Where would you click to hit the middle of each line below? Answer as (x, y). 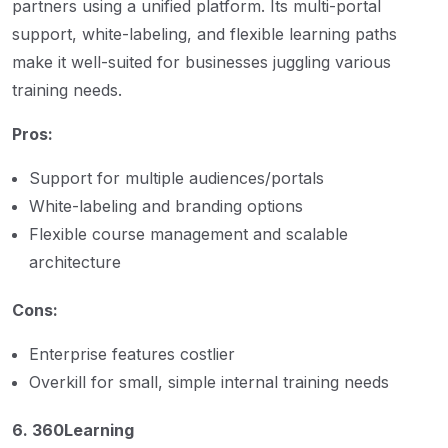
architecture (75, 261)
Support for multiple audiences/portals (176, 177)
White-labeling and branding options (166, 205)
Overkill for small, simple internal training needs (209, 381)
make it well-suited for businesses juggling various (201, 61)
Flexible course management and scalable (188, 233)
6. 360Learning (73, 429)
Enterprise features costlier (132, 353)
